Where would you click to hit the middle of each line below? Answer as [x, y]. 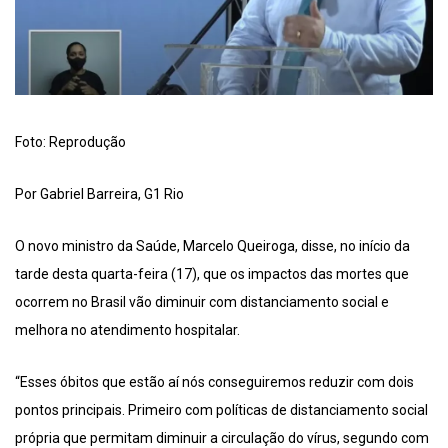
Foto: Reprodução [70, 141]
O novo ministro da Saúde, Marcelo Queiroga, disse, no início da [212, 245]
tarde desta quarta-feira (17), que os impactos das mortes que [212, 273]
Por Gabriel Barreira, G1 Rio [99, 193]
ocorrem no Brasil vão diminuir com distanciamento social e [202, 301]
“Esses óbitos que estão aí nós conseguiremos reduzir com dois [214, 381]
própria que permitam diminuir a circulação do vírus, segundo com [222, 437]
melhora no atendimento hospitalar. [127, 329]
